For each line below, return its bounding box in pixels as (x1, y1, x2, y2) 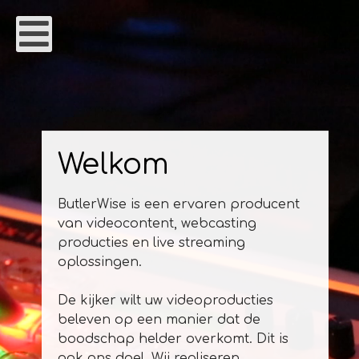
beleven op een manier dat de (58, 313, 260, 328)
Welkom (58, 148, 169, 181)
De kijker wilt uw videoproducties (58, 293, 273, 309)
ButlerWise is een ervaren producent (58, 197, 300, 212)
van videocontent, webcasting (58, 216, 256, 232)
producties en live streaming (58, 236, 245, 251)
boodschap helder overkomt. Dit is (58, 332, 288, 347)
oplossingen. (58, 255, 142, 270)
